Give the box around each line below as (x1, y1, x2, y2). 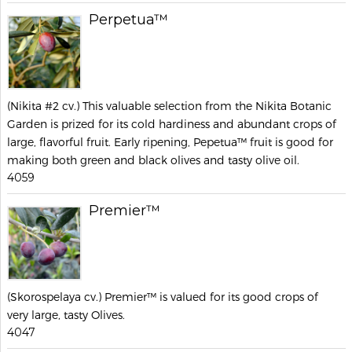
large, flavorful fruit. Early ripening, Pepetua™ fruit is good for (7, 135, 333, 148)
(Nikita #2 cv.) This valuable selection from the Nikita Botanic (7, 99, 332, 112)
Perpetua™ (89, 11, 168, 28)
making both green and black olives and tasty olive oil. (7, 153, 299, 167)
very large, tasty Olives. (7, 308, 125, 321)
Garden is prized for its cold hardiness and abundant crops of (7, 117, 336, 130)
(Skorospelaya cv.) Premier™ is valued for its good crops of (7, 290, 318, 303)
